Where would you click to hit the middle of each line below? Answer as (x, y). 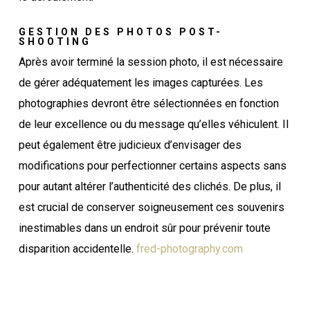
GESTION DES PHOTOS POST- (120, 31)
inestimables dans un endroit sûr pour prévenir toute (144, 228)
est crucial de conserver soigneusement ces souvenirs (151, 207)
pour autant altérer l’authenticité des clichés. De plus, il (149, 186)
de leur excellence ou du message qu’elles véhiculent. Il (153, 124)
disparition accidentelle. (77, 248)
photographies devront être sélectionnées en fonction (148, 103)
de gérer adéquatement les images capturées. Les (140, 82)
